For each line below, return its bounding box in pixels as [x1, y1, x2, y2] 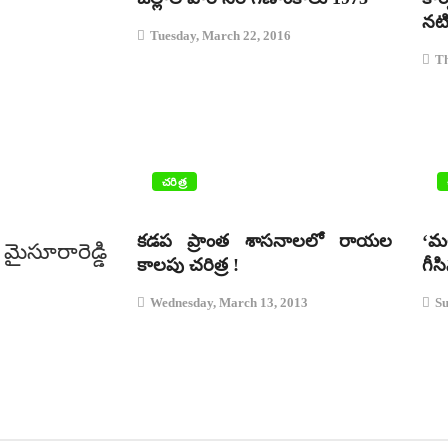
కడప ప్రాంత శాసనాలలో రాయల [137, 231, 392, 251]
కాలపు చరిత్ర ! [137, 255, 239, 275]
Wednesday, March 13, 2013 [150, 295, 308, 310]
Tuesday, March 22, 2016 [150, 28, 291, 43]
